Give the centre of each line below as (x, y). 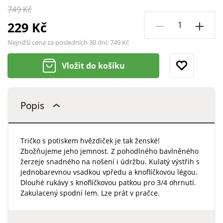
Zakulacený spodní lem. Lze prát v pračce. (90, 193)
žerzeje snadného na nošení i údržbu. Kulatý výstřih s (110, 162)
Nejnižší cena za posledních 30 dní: (59, 43)
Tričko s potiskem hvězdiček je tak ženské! (90, 141)
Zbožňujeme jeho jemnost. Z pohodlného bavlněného (109, 151)
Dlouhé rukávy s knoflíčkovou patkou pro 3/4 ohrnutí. (108, 183)
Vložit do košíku (94, 66)
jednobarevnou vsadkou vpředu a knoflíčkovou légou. (109, 172)
